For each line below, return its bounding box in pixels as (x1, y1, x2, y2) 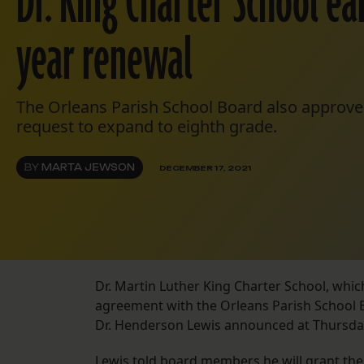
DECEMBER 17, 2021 (159, 162, 251, 172)
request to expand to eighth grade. (16, 115, 277, 138)
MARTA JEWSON (41, 162, 135, 174)
